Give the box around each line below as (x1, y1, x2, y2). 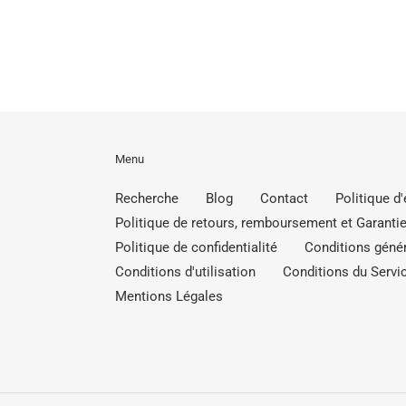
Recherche (115, 190, 179, 208)
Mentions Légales (115, 288, 223, 305)
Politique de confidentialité (115, 239, 277, 256)
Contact (260, 190, 308, 208)
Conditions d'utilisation (115, 264, 256, 281)
